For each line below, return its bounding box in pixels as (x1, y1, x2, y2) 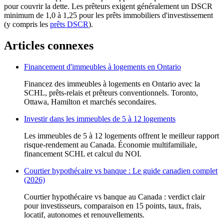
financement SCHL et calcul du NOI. (24, 149, 141, 158)
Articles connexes (4, 38, 93, 52)
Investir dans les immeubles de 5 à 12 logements (24, 114, 175, 123)
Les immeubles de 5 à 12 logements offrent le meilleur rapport (24, 131, 219, 140)
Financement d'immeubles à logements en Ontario (24, 62, 181, 71)
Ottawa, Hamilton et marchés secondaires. (24, 97, 156, 106)
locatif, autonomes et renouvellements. (24, 210, 144, 219)
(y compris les (4, 19, 50, 28)
